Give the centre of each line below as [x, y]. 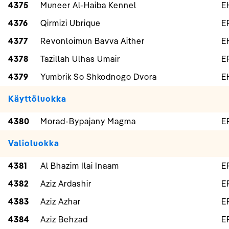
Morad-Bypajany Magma [88, 121]
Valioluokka [34, 143]
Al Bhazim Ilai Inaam [80, 166]
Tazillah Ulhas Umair [80, 59]
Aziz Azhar [61, 202]
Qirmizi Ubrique [71, 23]
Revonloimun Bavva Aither [93, 41]
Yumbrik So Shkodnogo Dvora [99, 77]
